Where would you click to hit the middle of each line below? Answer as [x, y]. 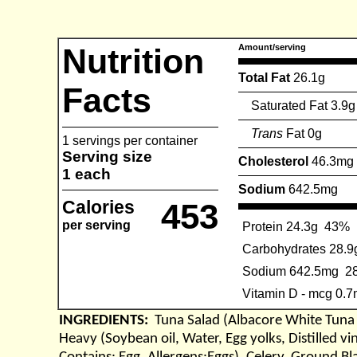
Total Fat [266, 78]
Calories [98, 207]
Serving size [107, 157]
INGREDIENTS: [107, 321]
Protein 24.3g [280, 227]
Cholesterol [275, 161]
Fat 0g [302, 133]
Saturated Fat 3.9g [297, 106]
